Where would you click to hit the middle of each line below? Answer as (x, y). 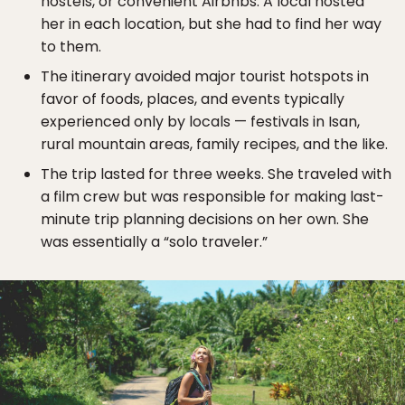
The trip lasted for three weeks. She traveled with (216, 174)
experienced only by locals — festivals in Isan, (200, 122)
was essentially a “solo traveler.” (154, 242)
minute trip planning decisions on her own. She (205, 219)
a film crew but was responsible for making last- (212, 197)
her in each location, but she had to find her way (211, 24)
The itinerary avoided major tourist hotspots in (205, 76)
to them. (71, 47)
